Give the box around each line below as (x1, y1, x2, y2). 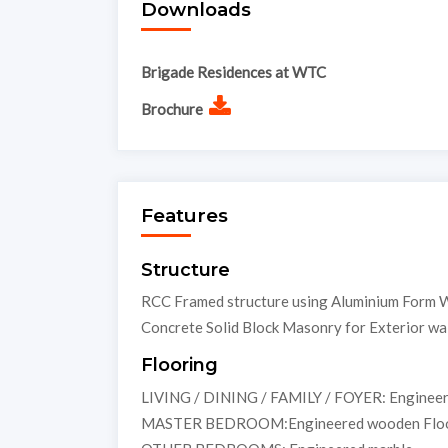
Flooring (140, 354, 218, 377)
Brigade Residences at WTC (140, 62, 326, 81)
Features (140, 203, 228, 227)
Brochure (140, 99, 203, 118)
